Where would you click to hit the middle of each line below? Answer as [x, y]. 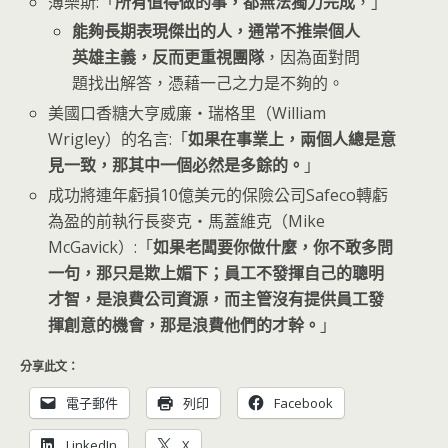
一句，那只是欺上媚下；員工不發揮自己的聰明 [216, 273]
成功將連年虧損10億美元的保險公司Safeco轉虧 [218, 195]
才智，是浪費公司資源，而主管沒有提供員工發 [216, 299]
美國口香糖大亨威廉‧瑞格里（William [187, 113]
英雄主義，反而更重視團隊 [168, 57]
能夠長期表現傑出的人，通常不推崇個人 [216, 31]
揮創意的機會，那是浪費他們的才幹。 [184, 325]
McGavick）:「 [101, 247]
